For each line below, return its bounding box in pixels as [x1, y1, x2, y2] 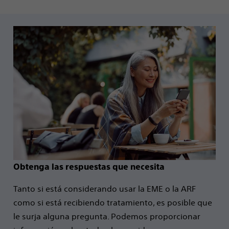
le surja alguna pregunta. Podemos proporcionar [13, 211, 200, 222]
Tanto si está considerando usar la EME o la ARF [13, 184, 196, 194]
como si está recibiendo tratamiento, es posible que [13, 197, 212, 208]
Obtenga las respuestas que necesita [13, 162, 165, 172]
